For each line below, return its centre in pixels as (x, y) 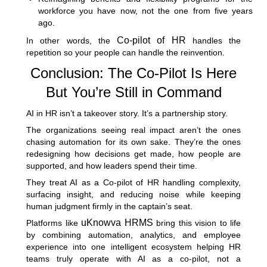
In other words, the (72, 40)
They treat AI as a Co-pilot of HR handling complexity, (133, 182)
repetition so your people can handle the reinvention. (125, 52)
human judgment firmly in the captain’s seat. (109, 206)
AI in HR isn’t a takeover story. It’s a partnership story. (127, 113)
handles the (213, 40)
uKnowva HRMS (117, 222)
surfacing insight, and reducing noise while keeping (133, 194)
